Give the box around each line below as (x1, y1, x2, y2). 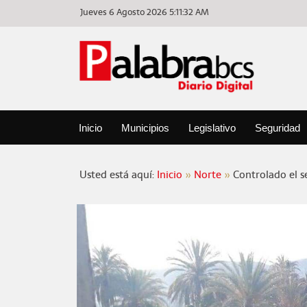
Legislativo (188, 121, 236, 134)
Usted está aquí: (79, 166, 157, 182)
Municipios (121, 121, 169, 134)
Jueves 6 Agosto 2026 (80, 5, 168, 19)
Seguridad (254, 121, 300, 134)
